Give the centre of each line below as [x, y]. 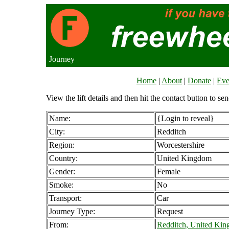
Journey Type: [72, 211]
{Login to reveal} [186, 118]
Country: [63, 158]
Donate [199, 81]
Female [169, 171]
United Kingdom [184, 158]
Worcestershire [181, 145]
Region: [62, 145]
